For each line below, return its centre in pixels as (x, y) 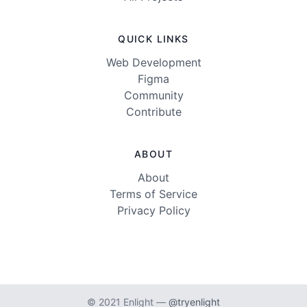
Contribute (153, 112)
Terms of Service (153, 194)
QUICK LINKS (153, 39)
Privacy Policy (153, 211)
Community (153, 96)
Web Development (153, 63)
